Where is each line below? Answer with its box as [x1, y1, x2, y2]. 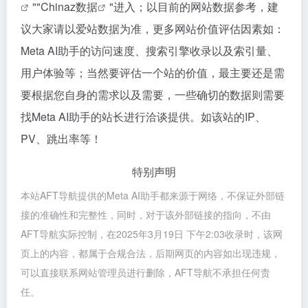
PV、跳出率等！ [21, 131, 102, 146]
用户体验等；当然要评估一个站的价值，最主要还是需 [21, 65, 285, 80]
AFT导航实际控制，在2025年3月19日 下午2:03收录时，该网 [21, 227, 283, 241]
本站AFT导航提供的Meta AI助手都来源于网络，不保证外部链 [21, 188, 285, 202]
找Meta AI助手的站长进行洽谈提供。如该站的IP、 [21, 109, 266, 124]
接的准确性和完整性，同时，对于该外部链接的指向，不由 [21, 208, 271, 221]
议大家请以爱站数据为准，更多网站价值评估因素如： [21, 21, 285, 36]
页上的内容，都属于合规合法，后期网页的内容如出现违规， [21, 246, 280, 260]
